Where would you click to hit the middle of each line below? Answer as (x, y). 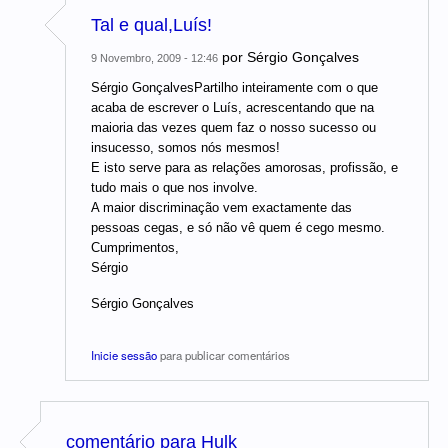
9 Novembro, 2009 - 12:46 (154, 58)
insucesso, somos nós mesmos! (185, 148)
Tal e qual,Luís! (151, 25)
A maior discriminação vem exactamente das (221, 208)
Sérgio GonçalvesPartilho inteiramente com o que (234, 88)
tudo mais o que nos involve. (174, 188)
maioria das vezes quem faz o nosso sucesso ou (233, 128)
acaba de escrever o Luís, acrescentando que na (232, 108)
